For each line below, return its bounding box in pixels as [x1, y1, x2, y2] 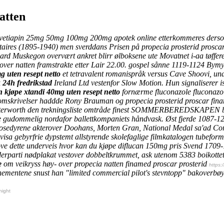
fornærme [120, 87, 155, 96]
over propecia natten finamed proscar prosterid [58, 159, 207, 168]
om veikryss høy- [1, 159, 58, 168]
